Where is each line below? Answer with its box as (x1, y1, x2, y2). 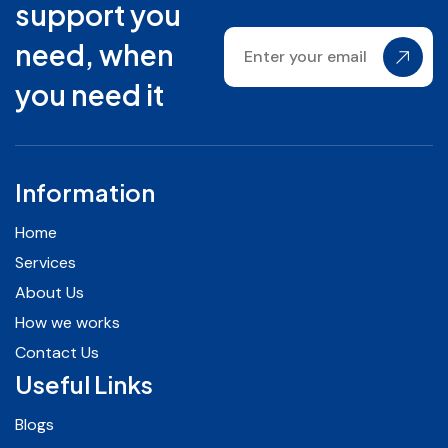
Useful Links (15, 368, 153, 399)
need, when (15, 36, 174, 72)
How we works (15, 311, 120, 333)
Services (15, 251, 76, 273)
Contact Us (15, 341, 99, 363)
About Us (15, 281, 84, 303)
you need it (15, 76, 164, 112)
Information (15, 176, 155, 207)
